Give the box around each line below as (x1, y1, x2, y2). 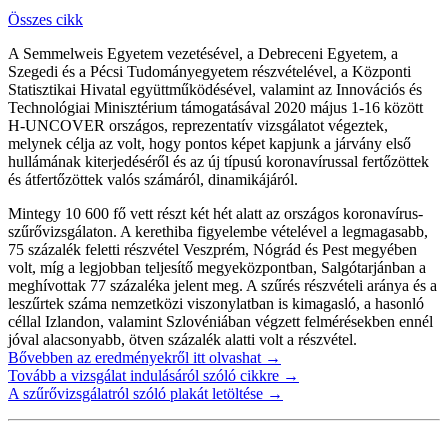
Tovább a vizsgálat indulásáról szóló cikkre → (8, 366, 299, 384)
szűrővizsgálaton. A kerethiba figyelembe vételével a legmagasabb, (8, 222, 428, 240)
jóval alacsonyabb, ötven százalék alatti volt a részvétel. (8, 330, 357, 348)
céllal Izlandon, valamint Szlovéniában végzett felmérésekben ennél (8, 312, 433, 330)
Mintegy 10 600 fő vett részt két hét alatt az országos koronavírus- (8, 204, 423, 222)
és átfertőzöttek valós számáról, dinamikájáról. (8, 170, 298, 188)
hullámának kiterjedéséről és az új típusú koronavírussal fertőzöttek (8, 152, 429, 170)
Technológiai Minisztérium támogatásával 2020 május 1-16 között (8, 98, 423, 116)
